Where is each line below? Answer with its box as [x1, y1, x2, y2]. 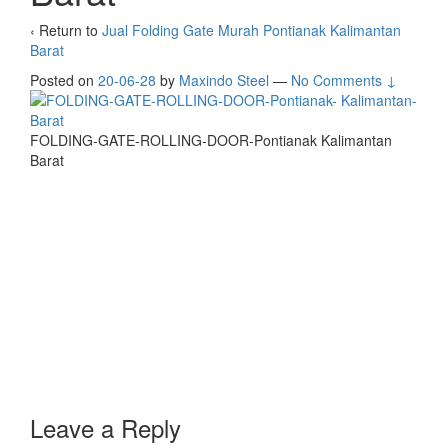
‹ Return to [30, 20, 102, 41]
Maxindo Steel [179, 70, 269, 91]
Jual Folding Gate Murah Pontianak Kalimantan [102, 20, 401, 41]
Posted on [30, 70, 98, 91]
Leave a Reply [30, 410, 181, 446]
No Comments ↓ [291, 70, 397, 91]
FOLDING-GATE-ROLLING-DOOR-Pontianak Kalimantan [30, 130, 392, 151]
